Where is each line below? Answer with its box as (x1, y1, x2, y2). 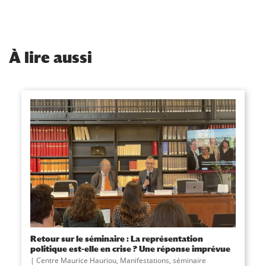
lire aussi (21, 49, 92, 66)
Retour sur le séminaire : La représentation (30, 233, 203, 244)
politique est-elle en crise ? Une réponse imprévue (30, 243, 230, 254)
